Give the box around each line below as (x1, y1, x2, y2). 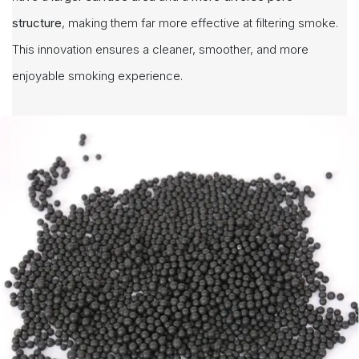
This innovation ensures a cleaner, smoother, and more (12, 42, 309, 58)
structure (12, 15, 62, 31)
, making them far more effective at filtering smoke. (62, 15, 338, 31)
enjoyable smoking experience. (12, 68, 183, 84)
